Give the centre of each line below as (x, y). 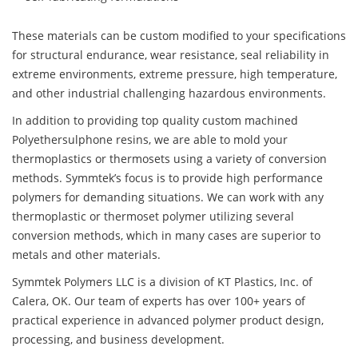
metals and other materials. (86, 255)
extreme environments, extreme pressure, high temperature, (175, 74)
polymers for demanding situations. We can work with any (168, 197)
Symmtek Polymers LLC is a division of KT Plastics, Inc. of (162, 282)
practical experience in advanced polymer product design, (168, 320)
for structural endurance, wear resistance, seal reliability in (171, 55)
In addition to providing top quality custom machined (155, 121)
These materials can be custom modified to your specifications (179, 36)
